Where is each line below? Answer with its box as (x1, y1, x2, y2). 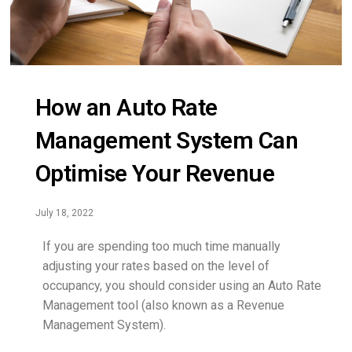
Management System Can (35, 126, 299, 155)
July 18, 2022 (35, 207, 93, 219)
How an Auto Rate (35, 93, 218, 122)
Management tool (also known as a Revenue (42, 298, 284, 313)
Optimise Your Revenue (35, 159, 275, 188)
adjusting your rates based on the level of (42, 258, 269, 274)
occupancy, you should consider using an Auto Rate (42, 278, 321, 294)
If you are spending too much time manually (42, 239, 280, 255)
